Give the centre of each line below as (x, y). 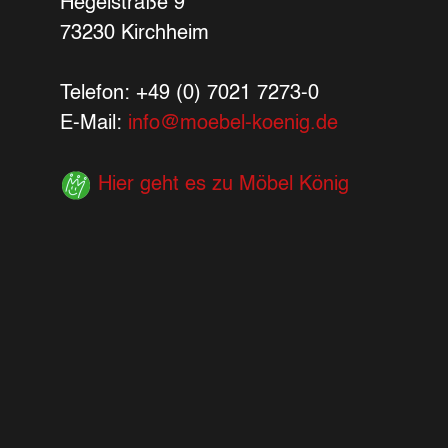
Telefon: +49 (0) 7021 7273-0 (189, 93)
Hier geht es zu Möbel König (220, 184)
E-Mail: (94, 123)
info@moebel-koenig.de (233, 123)
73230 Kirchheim (134, 33)
